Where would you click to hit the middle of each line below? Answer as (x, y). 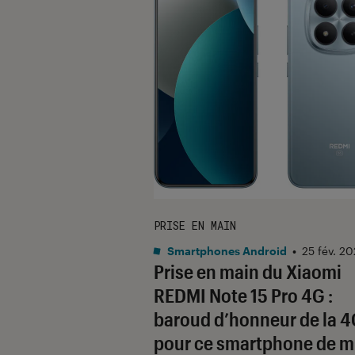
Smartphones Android (226, 250)
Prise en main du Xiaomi (248, 271)
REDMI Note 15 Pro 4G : (243, 295)
